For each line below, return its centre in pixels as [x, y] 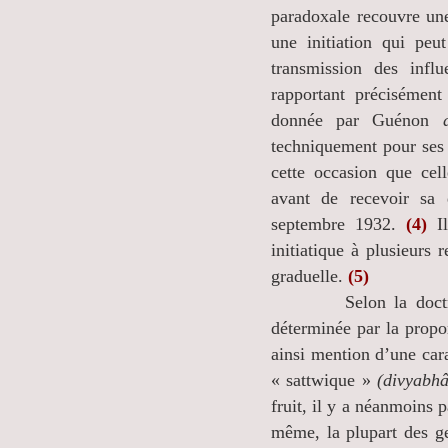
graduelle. [309, 276]
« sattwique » [324, 380]
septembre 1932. [338, 224]
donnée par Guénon [357, 120]
